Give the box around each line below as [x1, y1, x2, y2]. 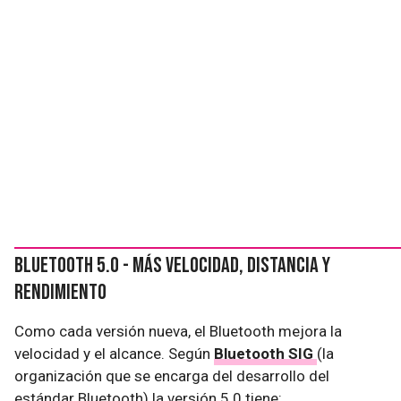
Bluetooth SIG [214, 345, 317, 363]
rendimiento [14, 279, 107, 305]
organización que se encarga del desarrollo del [14, 367, 329, 385]
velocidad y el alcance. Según [14, 345, 214, 363]
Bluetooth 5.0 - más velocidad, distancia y [14, 252, 330, 278]
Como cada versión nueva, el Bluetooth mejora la [14, 322, 342, 340]
